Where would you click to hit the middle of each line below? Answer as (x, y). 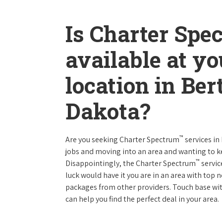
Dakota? (108, 111)
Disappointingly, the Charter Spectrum (131, 163)
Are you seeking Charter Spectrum (122, 139)
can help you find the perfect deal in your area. (142, 199)
